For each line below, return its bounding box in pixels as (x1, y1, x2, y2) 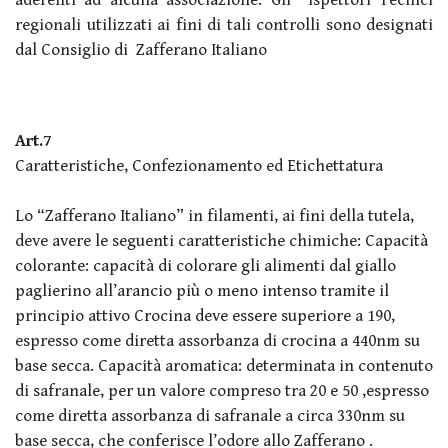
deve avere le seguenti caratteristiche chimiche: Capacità (15, 230, 428, 251)
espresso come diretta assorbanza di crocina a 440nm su (15, 330, 420, 351)
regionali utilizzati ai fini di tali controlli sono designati (15, 14, 433, 35)
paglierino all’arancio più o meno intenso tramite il (15, 280, 389, 301)
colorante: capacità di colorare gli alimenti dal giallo (15, 255, 396, 276)
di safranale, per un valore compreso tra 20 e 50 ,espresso (15, 380, 429, 401)
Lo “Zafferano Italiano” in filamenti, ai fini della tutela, (15, 205, 414, 226)
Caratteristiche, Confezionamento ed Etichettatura (15, 155, 383, 176)
